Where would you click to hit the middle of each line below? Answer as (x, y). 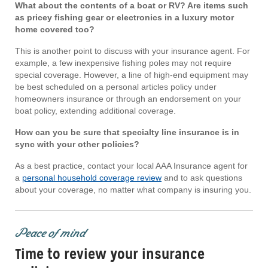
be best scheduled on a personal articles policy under (116, 87)
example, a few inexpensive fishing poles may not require (123, 63)
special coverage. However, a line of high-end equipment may (132, 75)
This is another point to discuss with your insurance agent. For (133, 51)
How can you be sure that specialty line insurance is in (127, 133)
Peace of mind (50, 233)
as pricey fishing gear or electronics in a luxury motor (124, 18)
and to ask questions (202, 178)
